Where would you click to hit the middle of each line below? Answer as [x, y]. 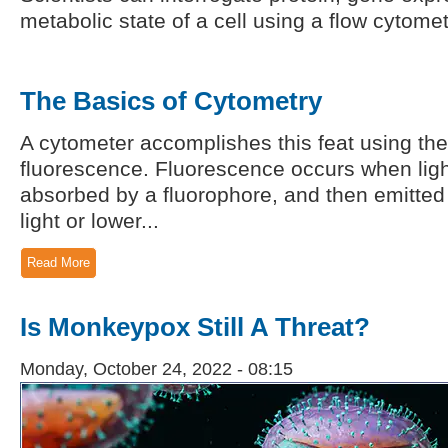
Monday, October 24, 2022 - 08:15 [156, 369]
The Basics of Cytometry [171, 100]
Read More [58, 263]
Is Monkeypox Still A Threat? [195, 327]
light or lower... [89, 221]
